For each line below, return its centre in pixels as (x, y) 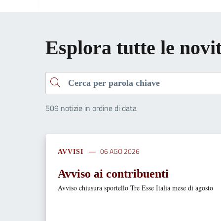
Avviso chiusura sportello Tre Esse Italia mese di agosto (135, 187)
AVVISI (71, 151)
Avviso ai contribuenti (113, 173)
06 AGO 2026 (120, 151)
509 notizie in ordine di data (91, 108)
